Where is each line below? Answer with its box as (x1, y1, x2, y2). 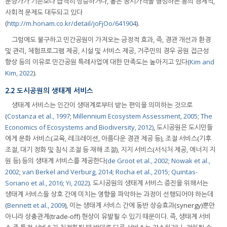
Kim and (190, 57, 214, 66)
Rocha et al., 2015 (116, 167, 168, 177)
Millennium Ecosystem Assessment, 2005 (73, 111, 198, 121)
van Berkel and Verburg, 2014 (22, 167, 112, 177)
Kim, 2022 (5, 68, 33, 78)
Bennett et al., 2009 (7, 201, 65, 210)
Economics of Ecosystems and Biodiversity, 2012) (5, 123, 154, 132)
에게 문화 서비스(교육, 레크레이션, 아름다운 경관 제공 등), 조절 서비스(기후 (5, 134, 211, 143)
